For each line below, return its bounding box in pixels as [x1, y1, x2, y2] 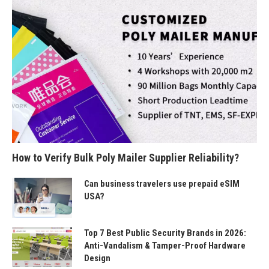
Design [84, 253, 110, 264]
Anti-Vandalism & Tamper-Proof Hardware [84, 240, 246, 252]
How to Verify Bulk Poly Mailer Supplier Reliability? [12, 151, 239, 165]
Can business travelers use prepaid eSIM [84, 178, 240, 190]
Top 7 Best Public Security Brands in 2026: [84, 228, 246, 239]
